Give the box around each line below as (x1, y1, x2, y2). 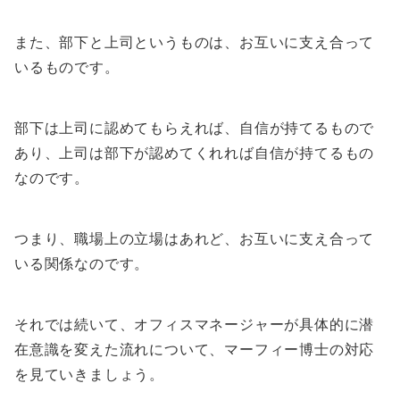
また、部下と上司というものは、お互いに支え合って (14, 33, 375, 52)
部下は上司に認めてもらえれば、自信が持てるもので (14, 119, 375, 137)
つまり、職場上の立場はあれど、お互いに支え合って (14, 229, 375, 248)
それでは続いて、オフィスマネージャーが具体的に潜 (14, 315, 375, 334)
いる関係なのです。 (14, 254, 150, 273)
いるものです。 (14, 58, 120, 77)
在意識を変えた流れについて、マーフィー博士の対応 (14, 340, 375, 359)
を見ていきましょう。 (14, 365, 164, 384)
